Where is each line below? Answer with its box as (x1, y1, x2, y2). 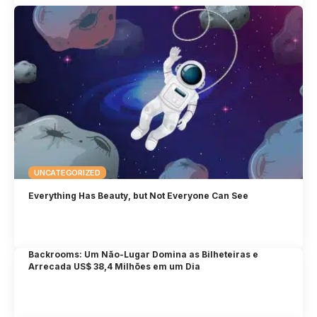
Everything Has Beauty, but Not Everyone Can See (28, 190, 249, 201)
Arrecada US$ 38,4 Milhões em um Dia (28, 261, 201, 272)
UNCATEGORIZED (34, 167, 100, 178)
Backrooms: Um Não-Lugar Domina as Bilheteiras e (28, 249, 259, 260)
